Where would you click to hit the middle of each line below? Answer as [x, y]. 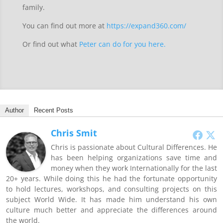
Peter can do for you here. [122, 44]
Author [14, 111]
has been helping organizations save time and [134, 158]
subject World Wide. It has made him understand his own [111, 200]
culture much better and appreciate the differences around [111, 210]
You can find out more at [64, 26]
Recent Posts [54, 111]
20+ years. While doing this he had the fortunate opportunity [111, 179]
